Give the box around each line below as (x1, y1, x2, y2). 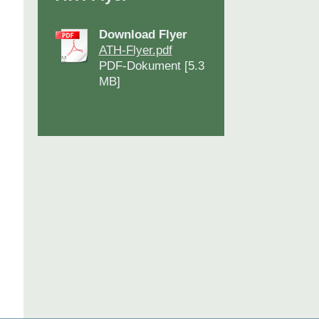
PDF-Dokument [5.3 (98, 59, 204, 73)
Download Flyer (98, 28, 187, 42)
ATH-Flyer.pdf (98, 43, 172, 58)
